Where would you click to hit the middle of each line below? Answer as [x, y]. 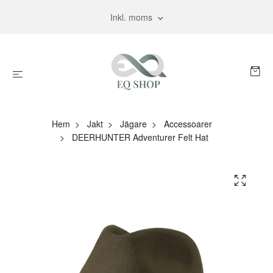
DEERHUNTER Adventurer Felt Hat [139, 137]
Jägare [133, 124]
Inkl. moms [132, 17]
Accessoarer [188, 124]
